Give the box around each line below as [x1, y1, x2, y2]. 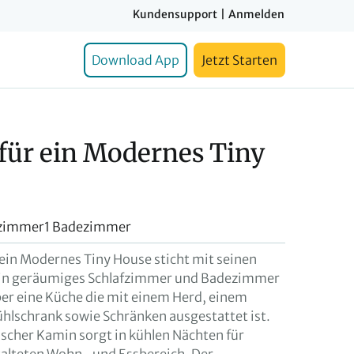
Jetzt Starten [201, 52, 277, 68]
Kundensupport [133, 7, 217, 21]
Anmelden [228, 7, 284, 21]
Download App [92, 52, 179, 68]
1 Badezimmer [44, 219, 131, 235]
